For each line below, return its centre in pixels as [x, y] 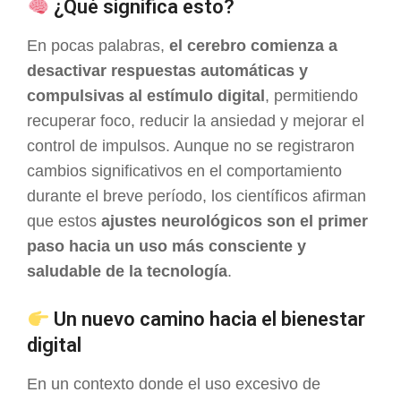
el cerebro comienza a [253, 46]
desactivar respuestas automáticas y [167, 71]
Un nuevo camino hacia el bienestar [208, 320]
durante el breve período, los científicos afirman [196, 196]
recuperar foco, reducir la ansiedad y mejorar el [196, 121]
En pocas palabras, [98, 46]
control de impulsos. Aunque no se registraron [191, 146]
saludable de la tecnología [127, 272]
